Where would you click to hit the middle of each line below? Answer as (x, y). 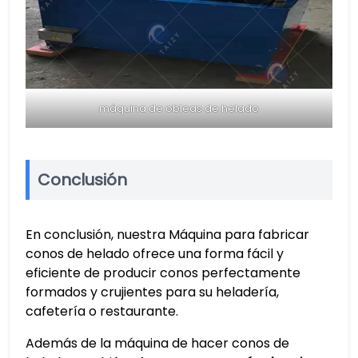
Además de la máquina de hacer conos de (157, 343)
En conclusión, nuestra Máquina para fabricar (167, 234)
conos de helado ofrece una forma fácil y (155, 253)
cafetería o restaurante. (102, 311)
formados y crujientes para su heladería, (152, 292)
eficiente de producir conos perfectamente (163, 272)
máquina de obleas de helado (179, 108)
